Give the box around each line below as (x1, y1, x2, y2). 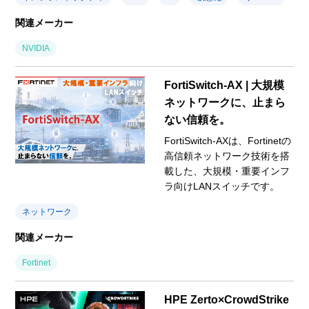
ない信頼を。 (164, 114, 230, 126)
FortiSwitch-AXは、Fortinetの (164, 135, 291, 147)
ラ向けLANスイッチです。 (164, 181, 279, 192)
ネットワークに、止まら (164, 97, 286, 109)
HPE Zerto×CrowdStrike (164, 294, 289, 306)
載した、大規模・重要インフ (164, 166, 290, 177)
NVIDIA (22, 43, 50, 54)
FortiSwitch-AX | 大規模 (164, 79, 284, 92)
